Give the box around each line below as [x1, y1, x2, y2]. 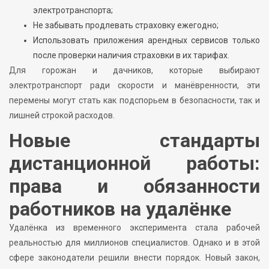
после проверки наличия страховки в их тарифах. [33, 50, 229, 60]
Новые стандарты [9, 128, 260, 152]
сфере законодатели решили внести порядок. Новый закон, [9, 252, 260, 262]
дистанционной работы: [9, 151, 260, 175]
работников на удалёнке [9, 197, 231, 220]
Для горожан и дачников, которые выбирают [9, 65, 260, 75]
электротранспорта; [33, 5, 113, 15]
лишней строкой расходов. [9, 110, 115, 120]
